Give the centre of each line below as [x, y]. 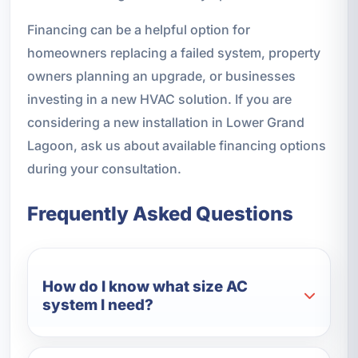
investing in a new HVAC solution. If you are [159, 99]
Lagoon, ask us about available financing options [176, 145]
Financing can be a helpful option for [138, 29]
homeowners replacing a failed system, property [173, 52]
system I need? [98, 304]
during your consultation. [104, 168]
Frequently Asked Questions [160, 213]
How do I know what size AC [145, 286]
